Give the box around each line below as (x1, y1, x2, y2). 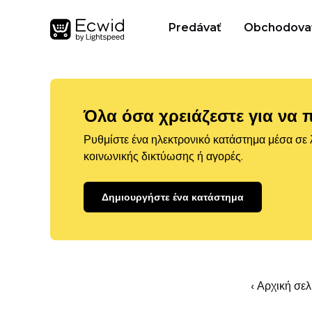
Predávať (169, 21, 221, 34)
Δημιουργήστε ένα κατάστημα (102, 191, 244, 203)
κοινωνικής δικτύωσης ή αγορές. (84, 150, 243, 163)
